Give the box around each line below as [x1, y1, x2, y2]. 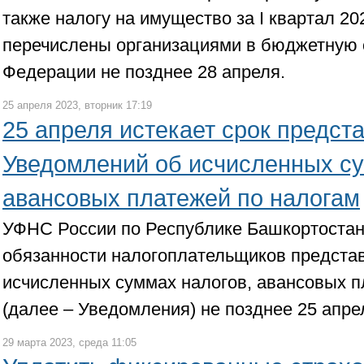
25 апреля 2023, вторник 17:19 [2, 99, 152, 111]
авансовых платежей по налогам [2, 185, 360, 211]
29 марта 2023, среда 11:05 [2, 336, 136, 349]
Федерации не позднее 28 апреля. [2, 62, 285, 82]
